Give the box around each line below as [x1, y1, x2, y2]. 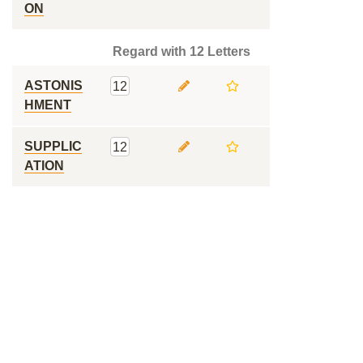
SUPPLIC [24, 139, 82, 153]
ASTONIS [24, 79, 83, 92]
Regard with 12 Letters [113, 45, 250, 58]
